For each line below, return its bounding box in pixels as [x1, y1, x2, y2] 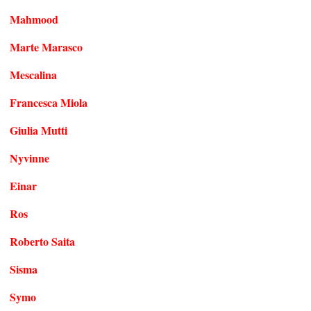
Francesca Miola [10, 94, 87, 110]
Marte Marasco [10, 38, 83, 55]
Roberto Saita [10, 233, 75, 249]
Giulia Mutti [10, 121, 67, 138]
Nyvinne [10, 149, 49, 166]
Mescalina [10, 66, 57, 83]
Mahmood [10, 10, 58, 27]
